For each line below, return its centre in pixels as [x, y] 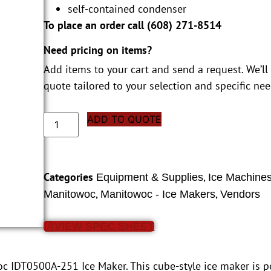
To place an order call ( [97, 25]
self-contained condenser [127, 8]
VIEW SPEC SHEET [105, 227]
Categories [69, 177]
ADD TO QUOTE [125, 119]
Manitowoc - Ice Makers [158, 194]
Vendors [240, 194]
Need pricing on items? [98, 50]
